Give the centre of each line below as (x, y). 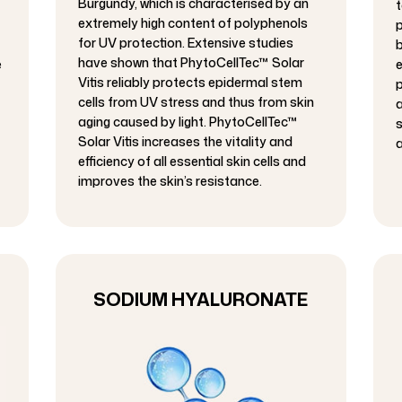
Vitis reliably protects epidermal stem (191, 83)
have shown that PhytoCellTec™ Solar (192, 63)
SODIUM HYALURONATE (201, 299)
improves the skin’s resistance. (170, 181)
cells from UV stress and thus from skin (197, 102)
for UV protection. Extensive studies (186, 43)
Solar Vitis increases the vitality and (186, 142)
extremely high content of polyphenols (193, 23)
